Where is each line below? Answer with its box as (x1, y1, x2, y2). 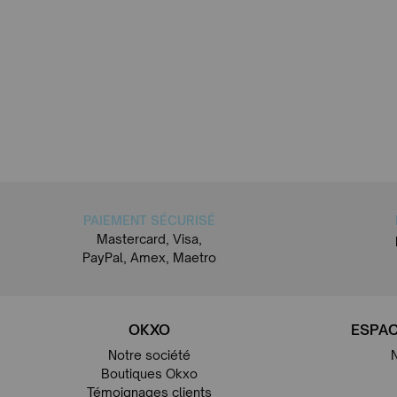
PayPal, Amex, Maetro (82, 249, 216, 265)
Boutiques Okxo (100, 365, 198, 381)
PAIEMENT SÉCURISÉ (82, 212, 215, 228)
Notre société (107, 346, 191, 362)
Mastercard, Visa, (96, 230, 202, 246)
